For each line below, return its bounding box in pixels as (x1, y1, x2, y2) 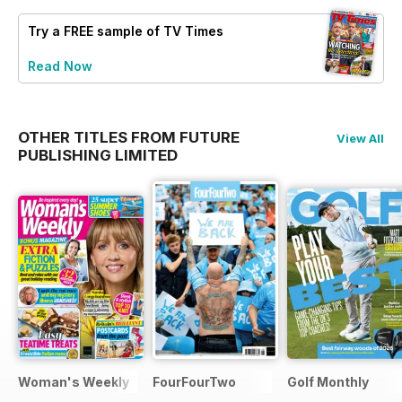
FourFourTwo (153, 374, 236, 390)
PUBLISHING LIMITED (18, 146, 178, 165)
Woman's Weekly (18, 374, 129, 390)
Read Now (28, 58, 92, 74)
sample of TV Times (93, 23, 223, 39)
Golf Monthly (287, 374, 369, 390)
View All (336, 131, 384, 146)
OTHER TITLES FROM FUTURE (18, 128, 240, 147)
